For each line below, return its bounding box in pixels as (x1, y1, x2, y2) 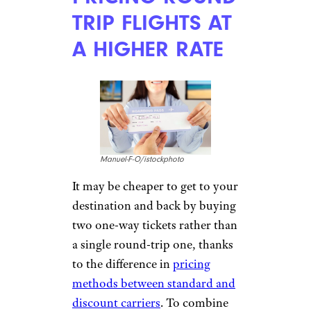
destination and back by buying (72, 197, 236, 213)
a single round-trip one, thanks (72, 236, 233, 252)
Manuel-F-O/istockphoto (100, 154, 184, 164)
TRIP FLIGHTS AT (72, 10, 232, 35)
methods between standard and (72, 275, 235, 291)
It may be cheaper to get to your (72, 178, 238, 194)
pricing (173, 255, 210, 271)
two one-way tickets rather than (72, 217, 237, 233)
